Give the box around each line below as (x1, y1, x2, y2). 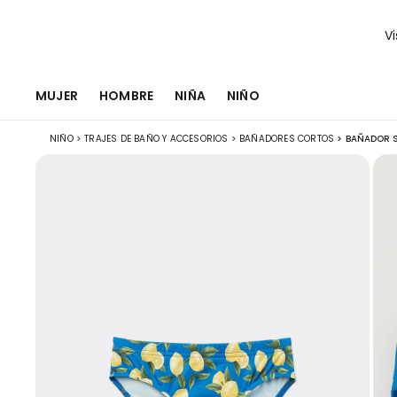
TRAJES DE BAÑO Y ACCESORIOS (84, 132, 229, 145)
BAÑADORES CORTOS (239, 132, 335, 145)
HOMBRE (99, 86, 154, 105)
